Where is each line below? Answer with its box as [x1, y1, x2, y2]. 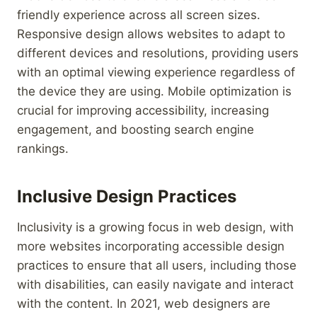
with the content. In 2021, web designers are [17, 296, 270, 311]
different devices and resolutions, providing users [17, 45, 299, 60]
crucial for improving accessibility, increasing [17, 103, 269, 117]
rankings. [17, 141, 69, 156]
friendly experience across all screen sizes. [17, 7, 260, 22]
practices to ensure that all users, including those [17, 258, 296, 272]
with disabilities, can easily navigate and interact [17, 277, 294, 292]
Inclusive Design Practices [17, 185, 236, 207]
